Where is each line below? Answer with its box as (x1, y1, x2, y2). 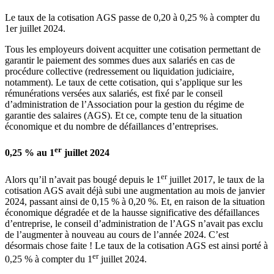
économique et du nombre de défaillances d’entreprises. (5, 120, 218, 131)
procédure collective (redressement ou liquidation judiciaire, (5, 65, 234, 76)
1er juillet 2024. (5, 23, 65, 34)
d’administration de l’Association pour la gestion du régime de (5, 98, 244, 109)
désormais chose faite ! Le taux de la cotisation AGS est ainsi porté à (5, 240, 268, 251)
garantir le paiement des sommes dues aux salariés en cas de (5, 54, 235, 65)
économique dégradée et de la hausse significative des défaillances (5, 207, 259, 218)
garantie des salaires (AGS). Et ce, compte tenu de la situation (5, 109, 242, 120)
